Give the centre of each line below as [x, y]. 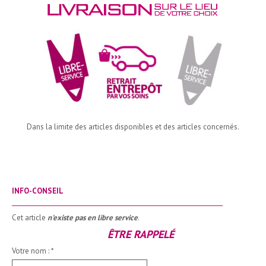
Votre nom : [31, 251]
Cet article [30, 218]
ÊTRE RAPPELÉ [140, 234]
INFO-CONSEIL [38, 191]
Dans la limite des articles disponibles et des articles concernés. [133, 127]
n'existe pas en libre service [93, 218]
